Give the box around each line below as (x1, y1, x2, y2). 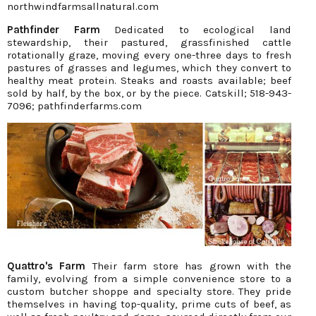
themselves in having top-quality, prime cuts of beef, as (7, 298, 291, 311)
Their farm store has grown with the (85, 260, 291, 273)
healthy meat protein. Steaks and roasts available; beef (7, 74, 291, 87)
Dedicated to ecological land (99, 23, 292, 37)
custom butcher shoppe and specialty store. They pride (7, 285, 291, 298)
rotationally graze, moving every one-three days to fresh (7, 49, 291, 62)
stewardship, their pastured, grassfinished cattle (7, 36, 291, 49)
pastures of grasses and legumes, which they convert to (7, 61, 291, 75)
